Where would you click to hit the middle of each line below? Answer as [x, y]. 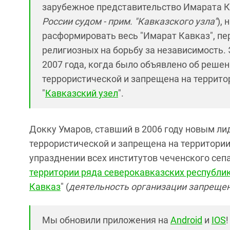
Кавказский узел [82, 93]
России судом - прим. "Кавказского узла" [130, 21]
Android [186, 220]
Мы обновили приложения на [106, 220]
